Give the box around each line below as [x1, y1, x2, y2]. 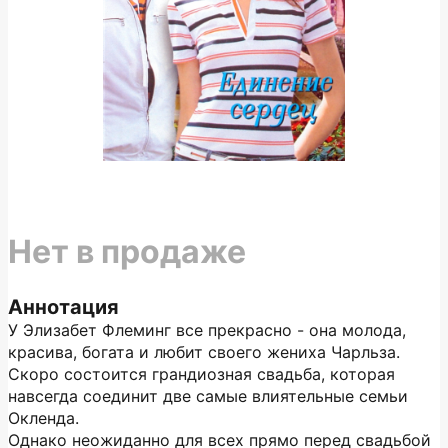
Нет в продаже [8, 232, 246, 271]
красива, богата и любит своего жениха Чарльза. [8, 342, 400, 362]
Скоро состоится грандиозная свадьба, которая [8, 364, 395, 384]
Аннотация [8, 295, 119, 319]
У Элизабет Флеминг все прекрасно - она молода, [8, 320, 406, 340]
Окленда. [8, 408, 79, 428]
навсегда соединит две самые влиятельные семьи [8, 386, 408, 406]
